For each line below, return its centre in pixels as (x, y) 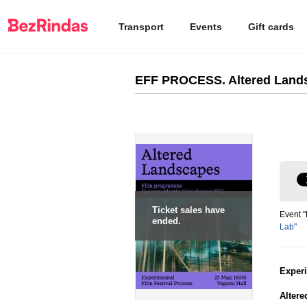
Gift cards (271, 26)
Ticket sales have (188, 210)
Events (206, 26)
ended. (167, 221)
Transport (141, 26)
